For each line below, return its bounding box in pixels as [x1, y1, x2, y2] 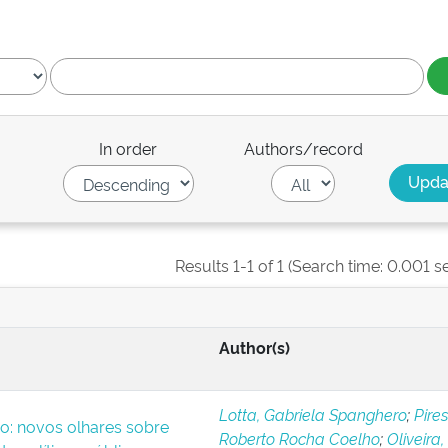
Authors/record [243, 137, 363, 159]
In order [99, 137, 158, 159]
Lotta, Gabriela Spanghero [218, 403, 407, 425]
